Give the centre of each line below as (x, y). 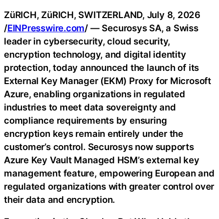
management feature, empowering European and (109, 173)
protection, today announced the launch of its (102, 67)
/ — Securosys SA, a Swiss (142, 28)
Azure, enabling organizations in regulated (95, 94)
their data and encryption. (60, 199)
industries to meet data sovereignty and (90, 107)
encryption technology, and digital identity (95, 54)
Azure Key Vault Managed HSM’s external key (102, 160)
